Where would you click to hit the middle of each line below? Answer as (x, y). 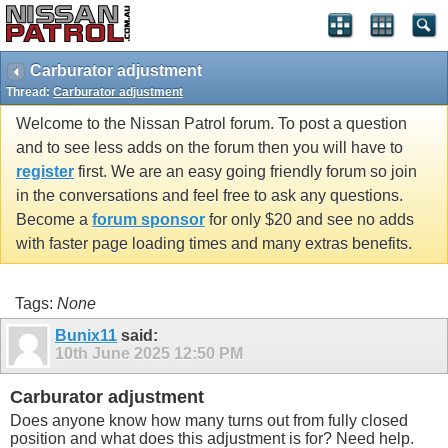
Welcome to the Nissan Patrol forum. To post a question (211, 124)
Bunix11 (86, 335)
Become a (54, 220)
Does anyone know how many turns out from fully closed (209, 420)
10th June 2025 (114, 353)
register (45, 172)
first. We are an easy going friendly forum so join (245, 172)
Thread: (29, 92)
